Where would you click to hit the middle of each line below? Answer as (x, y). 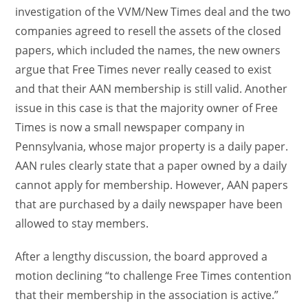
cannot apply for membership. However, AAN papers (152, 185)
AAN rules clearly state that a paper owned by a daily (151, 166)
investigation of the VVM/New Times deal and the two (153, 12)
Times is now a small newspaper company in (130, 127)
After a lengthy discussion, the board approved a (142, 256)
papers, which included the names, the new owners (148, 50)
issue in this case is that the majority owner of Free (147, 108)
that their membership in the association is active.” (147, 295)
